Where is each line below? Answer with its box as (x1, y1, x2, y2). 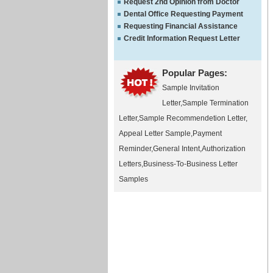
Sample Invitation (162, 83, 219, 92)
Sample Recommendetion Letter (139, 114, 246, 122)
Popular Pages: (162, 68, 227, 78)
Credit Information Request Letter (124, 34, 240, 43)
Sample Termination (182, 99, 249, 107)
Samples (119, 175, 148, 183)
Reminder (119, 144, 151, 153)
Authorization (202, 144, 246, 153)
